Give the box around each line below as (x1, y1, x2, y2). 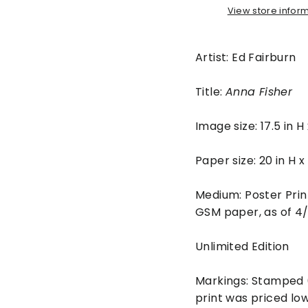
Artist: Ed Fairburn (195, 49, 296, 66)
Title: (195, 84, 225, 100)
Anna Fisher (225, 84, 293, 100)
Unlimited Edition (195, 239, 289, 255)
